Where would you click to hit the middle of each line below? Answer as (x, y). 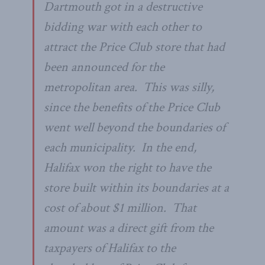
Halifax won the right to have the (127, 167)
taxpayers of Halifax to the (110, 248)
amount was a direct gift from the (129, 228)
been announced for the (104, 67)
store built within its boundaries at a (136, 188)
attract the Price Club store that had (134, 47)
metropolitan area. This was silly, (129, 87)
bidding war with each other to (123, 27)
